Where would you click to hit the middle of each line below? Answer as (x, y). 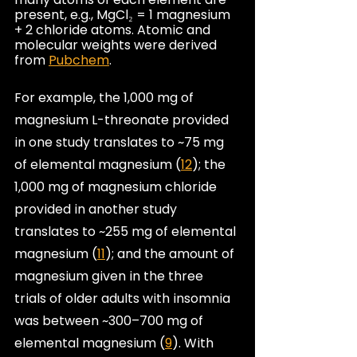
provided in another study (97, 209)
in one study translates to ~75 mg (121, 142)
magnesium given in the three (110, 276)
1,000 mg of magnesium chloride (117, 186)
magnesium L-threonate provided (123, 120)
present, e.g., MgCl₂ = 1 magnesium (124, 14)
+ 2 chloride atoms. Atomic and (114, 29)
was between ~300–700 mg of (110, 320)
